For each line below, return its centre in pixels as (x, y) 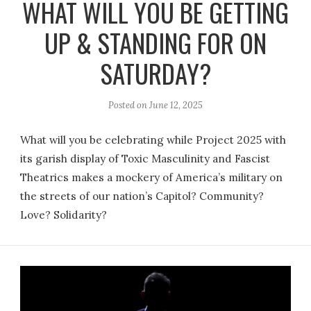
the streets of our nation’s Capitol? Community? (142, 196)
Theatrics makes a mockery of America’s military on (152, 178)
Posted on (129, 106)
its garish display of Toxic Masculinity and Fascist (145, 159)
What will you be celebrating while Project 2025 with (153, 140)
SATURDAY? (155, 74)
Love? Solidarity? (64, 215)
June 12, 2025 (176, 106)
